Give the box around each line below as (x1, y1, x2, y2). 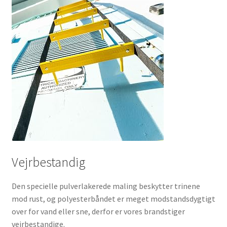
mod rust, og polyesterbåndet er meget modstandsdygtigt (11, 194, 215, 204)
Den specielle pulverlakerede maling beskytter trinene (11, 181, 200, 192)
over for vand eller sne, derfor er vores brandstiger (11, 206, 185, 217)
